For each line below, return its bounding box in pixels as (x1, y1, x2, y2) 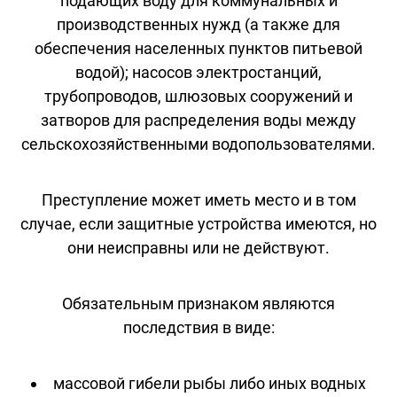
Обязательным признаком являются (62, 293, 335, 313)
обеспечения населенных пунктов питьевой (35, 38, 362, 58)
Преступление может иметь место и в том (41, 190, 356, 209)
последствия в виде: (122, 317, 275, 337)
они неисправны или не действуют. (67, 237, 330, 257)
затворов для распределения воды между (41, 110, 356, 129)
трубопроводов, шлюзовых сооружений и (44, 86, 353, 105)
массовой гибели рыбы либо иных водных (53, 373, 366, 393)
